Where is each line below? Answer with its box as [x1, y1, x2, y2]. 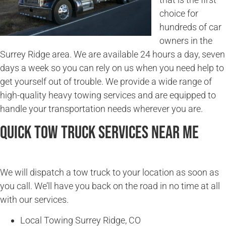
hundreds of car [159, 21, 221, 32]
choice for [159, 8, 198, 19]
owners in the [159, 35, 212, 46]
